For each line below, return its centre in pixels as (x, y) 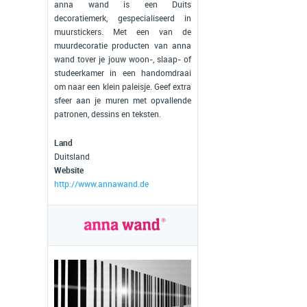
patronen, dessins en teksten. (108, 114)
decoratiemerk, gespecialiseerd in (123, 19)
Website (69, 171)
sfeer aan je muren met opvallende (123, 101)
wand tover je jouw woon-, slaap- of (123, 60)
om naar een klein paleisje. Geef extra (123, 87)
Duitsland (72, 157)
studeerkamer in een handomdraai (123, 73)
